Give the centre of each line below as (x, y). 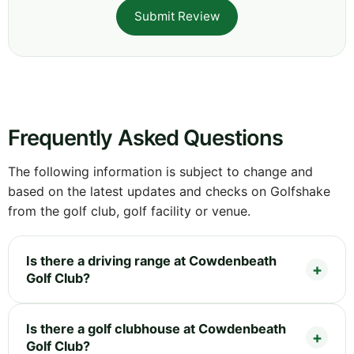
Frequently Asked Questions (146, 137)
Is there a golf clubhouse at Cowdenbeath (156, 328)
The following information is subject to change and (160, 171)
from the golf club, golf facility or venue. (129, 211)
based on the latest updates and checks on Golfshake (169, 191)
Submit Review (177, 16)
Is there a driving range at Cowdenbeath (151, 260)
